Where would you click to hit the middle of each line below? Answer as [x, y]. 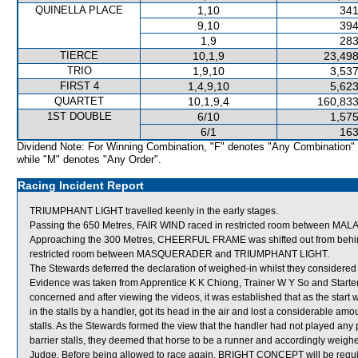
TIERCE [79, 56]
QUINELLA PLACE [79, 10]
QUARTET [79, 101]
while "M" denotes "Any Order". [89, 159]
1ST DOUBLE [79, 116]
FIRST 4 [79, 86]
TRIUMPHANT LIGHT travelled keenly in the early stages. [154, 211]
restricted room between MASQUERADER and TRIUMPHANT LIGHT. [179, 254]
